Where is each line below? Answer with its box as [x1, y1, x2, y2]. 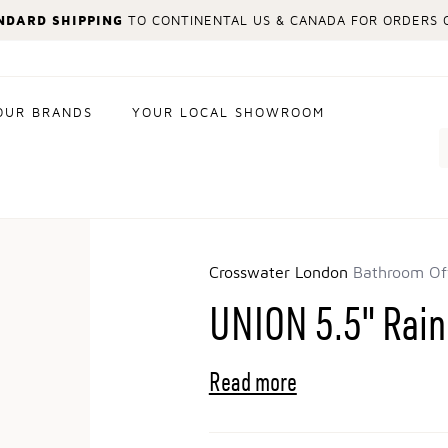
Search [390, 127, 440, 144]
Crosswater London [208, 265, 353, 281]
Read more [208, 365, 297, 398]
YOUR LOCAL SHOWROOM [132, 107, 325, 120]
